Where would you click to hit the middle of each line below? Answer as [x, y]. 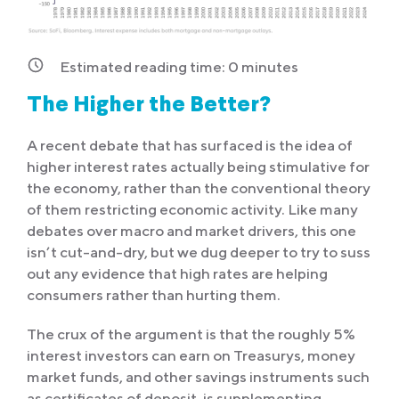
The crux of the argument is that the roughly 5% [191, 334]
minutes [269, 67]
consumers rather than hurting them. [154, 295]
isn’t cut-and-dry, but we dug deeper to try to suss [199, 252]
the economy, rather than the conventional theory [199, 188]
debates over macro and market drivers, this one [191, 231]
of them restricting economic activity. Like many [192, 210]
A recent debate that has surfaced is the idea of [190, 146]
